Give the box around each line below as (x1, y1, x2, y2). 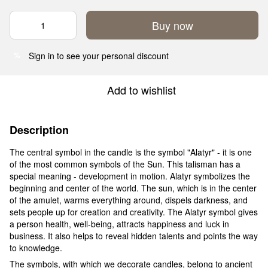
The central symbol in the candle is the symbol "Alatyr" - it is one (10, 145, 252, 158)
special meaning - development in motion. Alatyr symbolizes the (10, 169, 250, 182)
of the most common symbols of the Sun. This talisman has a (10, 157, 240, 170)
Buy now (151, 17, 193, 33)
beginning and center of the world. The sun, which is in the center (10, 181, 257, 194)
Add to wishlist (106, 81, 176, 98)
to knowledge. (10, 241, 62, 254)
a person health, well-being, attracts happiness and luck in (10, 217, 229, 230)
